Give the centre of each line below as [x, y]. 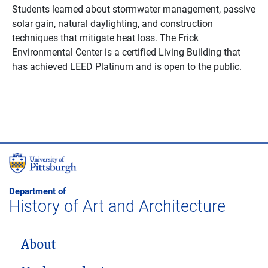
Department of [37, 191]
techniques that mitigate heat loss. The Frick [105, 37]
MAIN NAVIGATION [56, 240]
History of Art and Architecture [117, 205]
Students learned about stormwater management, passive [134, 9]
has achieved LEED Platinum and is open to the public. [127, 66]
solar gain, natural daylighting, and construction [112, 23]
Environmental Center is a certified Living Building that [126, 52]
